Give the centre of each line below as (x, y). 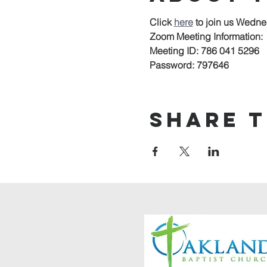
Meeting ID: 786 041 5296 (204, 51)
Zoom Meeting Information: (206, 36)
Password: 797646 (189, 65)
